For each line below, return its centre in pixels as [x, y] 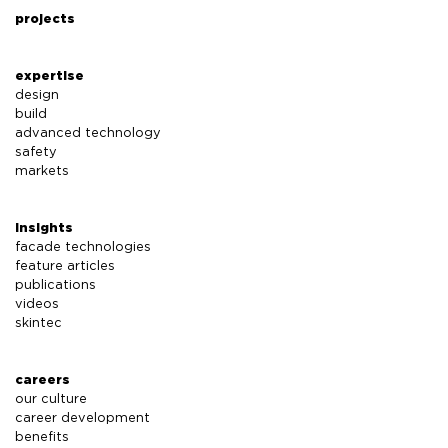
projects [45, 19]
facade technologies [83, 247]
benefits [42, 437]
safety [36, 152]
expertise [49, 76]
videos [37, 304]
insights [44, 228]
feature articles [65, 266]
